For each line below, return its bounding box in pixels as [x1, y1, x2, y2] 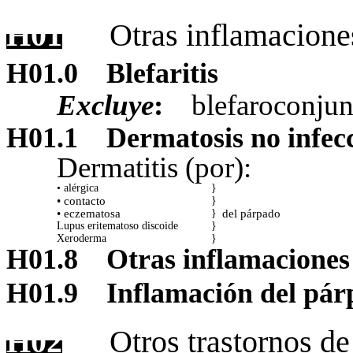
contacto [64, 194, 106, 208]
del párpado [222, 206, 281, 221]
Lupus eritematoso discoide [57, 220, 178, 232]
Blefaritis [106, 58, 218, 90]
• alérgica [57, 182, 98, 195]
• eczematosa [57, 206, 121, 221]
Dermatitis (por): [57, 151, 251, 184]
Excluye [57, 88, 154, 121]
